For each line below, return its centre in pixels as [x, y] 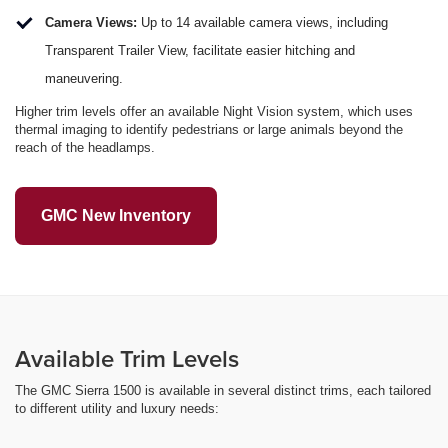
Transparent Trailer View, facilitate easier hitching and [200, 51]
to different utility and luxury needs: [117, 409]
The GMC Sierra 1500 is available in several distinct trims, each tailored [223, 391]
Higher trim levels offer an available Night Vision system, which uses [214, 112]
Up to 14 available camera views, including [264, 23]
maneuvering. [84, 79]
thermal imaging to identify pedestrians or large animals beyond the [209, 130]
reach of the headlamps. [85, 148]
